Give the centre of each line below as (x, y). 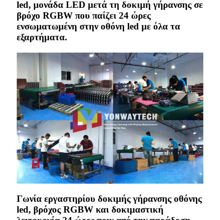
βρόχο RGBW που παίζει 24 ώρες (84, 15)
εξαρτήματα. (42, 37)
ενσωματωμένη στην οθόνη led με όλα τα (98, 26)
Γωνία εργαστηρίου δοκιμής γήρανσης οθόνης (109, 199)
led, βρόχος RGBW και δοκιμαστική (90, 210)
